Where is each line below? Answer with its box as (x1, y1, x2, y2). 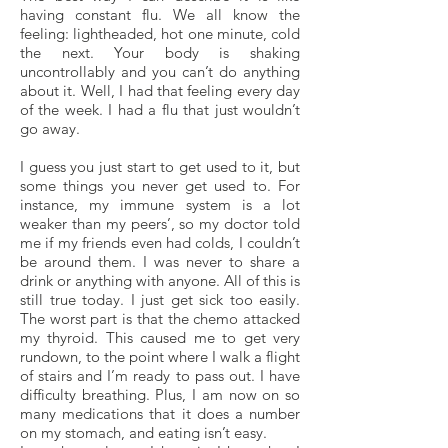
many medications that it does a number (20, 404, 300, 423)
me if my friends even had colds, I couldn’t (20, 233, 300, 252)
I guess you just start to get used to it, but (20, 157, 300, 176)
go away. (20, 119, 80, 138)
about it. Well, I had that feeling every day (20, 81, 300, 100)
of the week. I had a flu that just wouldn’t (20, 100, 300, 119)
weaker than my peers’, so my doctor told (20, 214, 300, 233)
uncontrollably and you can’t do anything (20, 62, 300, 81)
